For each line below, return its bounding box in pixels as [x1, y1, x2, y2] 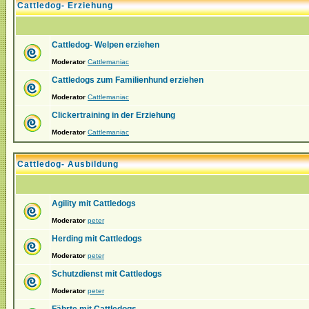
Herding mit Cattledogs [52, 234, 142, 243]
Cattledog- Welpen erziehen [52, 40, 159, 50]
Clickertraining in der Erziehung [52, 110, 175, 120]
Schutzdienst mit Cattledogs [52, 269, 162, 279]
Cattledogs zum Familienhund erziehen [52, 75, 203, 85]
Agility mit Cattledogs [52, 199, 136, 208]
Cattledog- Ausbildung [17, 159, 119, 169]
